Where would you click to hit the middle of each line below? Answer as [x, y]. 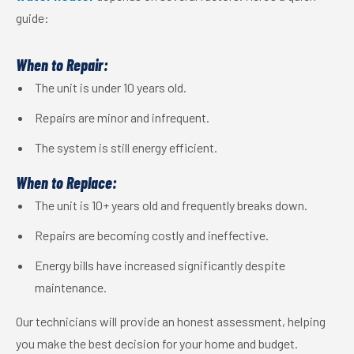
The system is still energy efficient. [126, 147]
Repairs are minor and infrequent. [122, 117]
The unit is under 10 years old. [111, 87]
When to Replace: [66, 183]
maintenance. [71, 287]
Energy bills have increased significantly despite [160, 265]
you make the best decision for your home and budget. [157, 343]
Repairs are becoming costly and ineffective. [152, 235]
